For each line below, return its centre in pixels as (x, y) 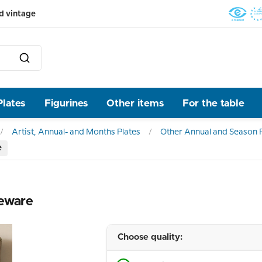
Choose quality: (150, 237)
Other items (135, 103)
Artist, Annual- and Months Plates (76, 132)
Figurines (66, 103)
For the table (214, 103)
